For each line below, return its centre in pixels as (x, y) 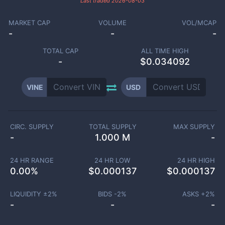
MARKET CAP (29, 23)
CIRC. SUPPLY (32, 127)
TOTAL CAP (60, 51)
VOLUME (112, 23)
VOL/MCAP (199, 23)
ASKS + (194, 194)
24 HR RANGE (32, 160)
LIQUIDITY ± (29, 194)
